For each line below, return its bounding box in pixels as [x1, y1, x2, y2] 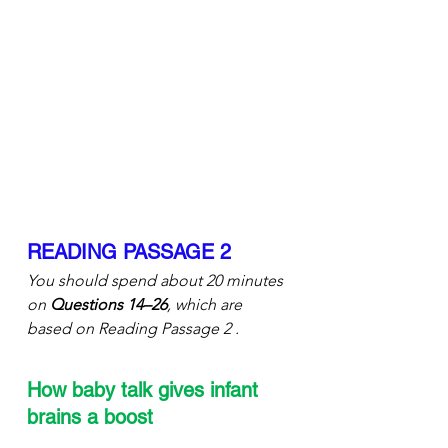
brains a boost [27, 404, 153, 429]
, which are [167, 294, 246, 314]
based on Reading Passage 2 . [27, 318, 239, 338]
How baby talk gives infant [27, 377, 264, 402]
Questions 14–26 [50, 294, 167, 314]
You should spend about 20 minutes [27, 270, 287, 290]
